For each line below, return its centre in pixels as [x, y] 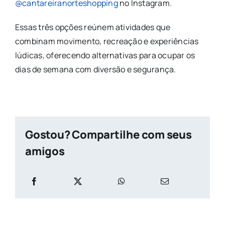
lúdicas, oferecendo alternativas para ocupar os [105, 55]
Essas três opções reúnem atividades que [93, 27]
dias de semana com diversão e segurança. [95, 69]
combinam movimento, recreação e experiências [107, 41]
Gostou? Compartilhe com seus [108, 134]
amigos [45, 151]
